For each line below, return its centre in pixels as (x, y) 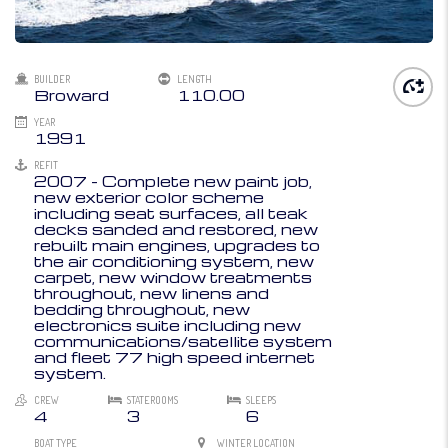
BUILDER (52, 79)
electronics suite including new (167, 325)
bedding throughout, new (142, 309)
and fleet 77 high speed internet (174, 357)
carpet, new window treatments (173, 277)
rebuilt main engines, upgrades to (177, 245)
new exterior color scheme (149, 197)
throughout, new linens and (151, 293)
